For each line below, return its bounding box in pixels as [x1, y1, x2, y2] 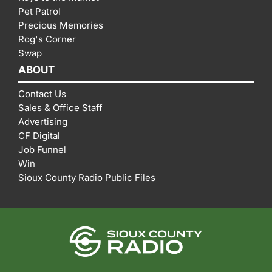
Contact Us [18, 87, 66, 100]
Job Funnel [18, 143, 66, 155]
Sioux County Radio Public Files [18, 171, 155, 183]
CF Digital [18, 129, 60, 141]
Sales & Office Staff [18, 101, 103, 114]
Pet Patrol [18, 5, 61, 17]
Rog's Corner [18, 33, 76, 45]
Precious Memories [18, 19, 103, 31]
